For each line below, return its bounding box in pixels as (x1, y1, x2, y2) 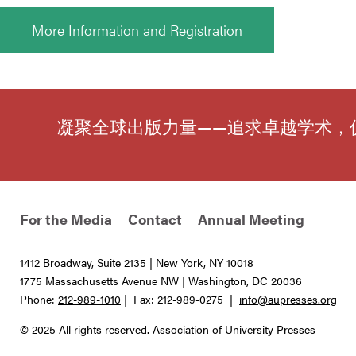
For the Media (20, 209, 112, 230)
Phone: (20, 291, 58, 308)
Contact (128, 209, 182, 230)
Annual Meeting (198, 209, 304, 230)
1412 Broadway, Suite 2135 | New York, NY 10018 (20, 254, 253, 271)
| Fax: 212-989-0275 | (121, 291, 239, 308)
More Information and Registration (32, 20, 242, 41)
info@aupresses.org (239, 291, 337, 308)
